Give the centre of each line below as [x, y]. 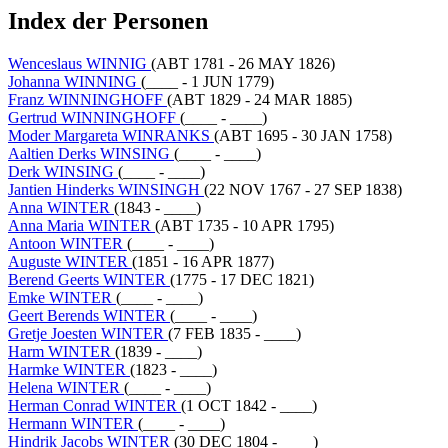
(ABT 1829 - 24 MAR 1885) [259, 99]
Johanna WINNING [74, 81]
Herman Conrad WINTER [94, 405]
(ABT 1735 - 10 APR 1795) [244, 225]
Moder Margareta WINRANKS [111, 135]
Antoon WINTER [67, 243]
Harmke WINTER [69, 369]
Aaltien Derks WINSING [91, 153]
